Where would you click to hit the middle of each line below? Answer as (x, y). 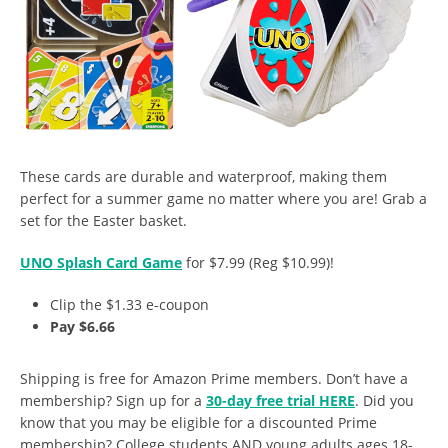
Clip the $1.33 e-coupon (129, 304)
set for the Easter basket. (103, 220)
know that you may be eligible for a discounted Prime (198, 422)
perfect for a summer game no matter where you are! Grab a (223, 198)
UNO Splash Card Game (101, 262)
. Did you (384, 400)
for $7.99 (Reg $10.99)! (258, 262)
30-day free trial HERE (280, 400)
